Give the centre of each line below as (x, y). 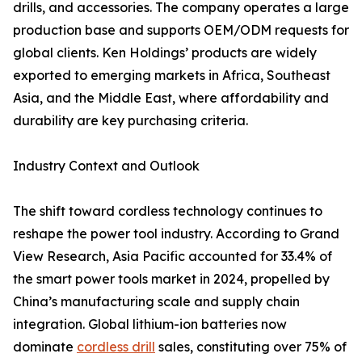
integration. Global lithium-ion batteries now (150, 324)
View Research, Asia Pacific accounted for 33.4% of (173, 257)
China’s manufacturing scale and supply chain (156, 302)
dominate (45, 347)
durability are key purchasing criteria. (130, 121)
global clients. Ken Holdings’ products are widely (165, 53)
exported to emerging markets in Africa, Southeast (172, 76)
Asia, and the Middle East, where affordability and (171, 98)
